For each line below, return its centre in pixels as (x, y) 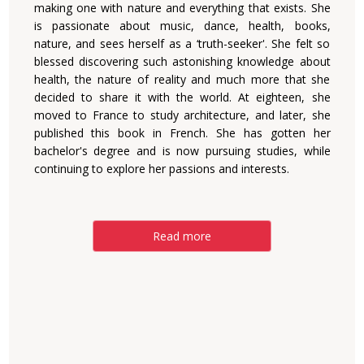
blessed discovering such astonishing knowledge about (182, 61)
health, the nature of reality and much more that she (182, 79)
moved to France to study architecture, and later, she (182, 115)
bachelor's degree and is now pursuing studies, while (182, 151)
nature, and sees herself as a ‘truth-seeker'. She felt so (182, 43)
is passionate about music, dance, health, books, (182, 26)
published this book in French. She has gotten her (182, 133)
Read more (182, 236)
